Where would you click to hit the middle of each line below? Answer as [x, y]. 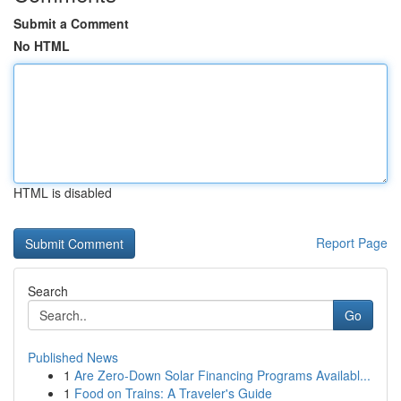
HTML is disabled [63, 192]
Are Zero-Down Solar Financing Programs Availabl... [222, 375]
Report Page [352, 243]
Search [48, 291]
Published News [73, 357]
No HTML [42, 46]
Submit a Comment [71, 23]
